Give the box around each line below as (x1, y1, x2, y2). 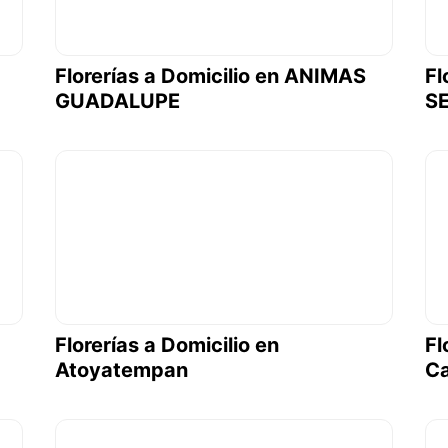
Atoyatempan (54, 357, 188, 382)
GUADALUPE (54, 88, 180, 113)
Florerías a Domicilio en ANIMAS (54, 63, 366, 88)
